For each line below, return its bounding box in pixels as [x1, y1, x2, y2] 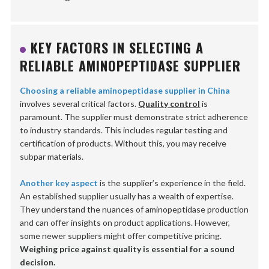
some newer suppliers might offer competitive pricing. [20, 231, 222, 241]
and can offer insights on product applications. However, [20, 217, 231, 228]
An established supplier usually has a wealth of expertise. [20, 191, 234, 202]
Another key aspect [20, 178, 98, 189]
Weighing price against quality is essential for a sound [20, 244, 235, 255]
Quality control [138, 98, 201, 109]
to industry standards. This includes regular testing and [20, 125, 228, 136]
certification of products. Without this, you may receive [20, 138, 227, 149]
